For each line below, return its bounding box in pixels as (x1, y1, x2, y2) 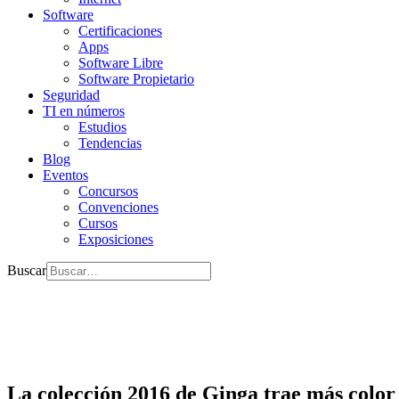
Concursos (78, 183, 138, 199)
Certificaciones (78, 23, 162, 38)
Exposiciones (78, 232, 153, 247)
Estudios (78, 119, 126, 134)
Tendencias (78, 135, 142, 151)
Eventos (43, 167, 88, 183)
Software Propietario (78, 71, 194, 86)
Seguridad (43, 87, 100, 102)
